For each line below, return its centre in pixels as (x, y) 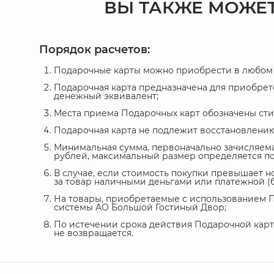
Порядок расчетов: (94, 49)
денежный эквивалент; (106, 96)
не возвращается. (94, 233)
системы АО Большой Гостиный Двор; (140, 207)
